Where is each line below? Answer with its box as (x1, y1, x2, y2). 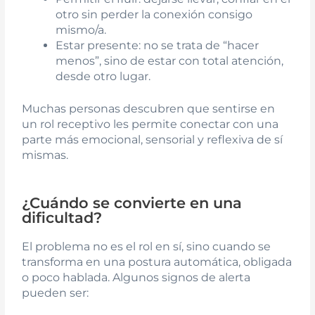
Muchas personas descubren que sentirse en (22, 102, 276, 116)
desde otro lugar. (56, 70, 151, 84)
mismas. (22, 148, 69, 162)
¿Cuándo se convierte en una (22, 193, 243, 212)
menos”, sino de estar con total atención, (56, 54, 284, 68)
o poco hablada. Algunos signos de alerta (22, 270, 251, 284)
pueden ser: (22, 285, 89, 300)
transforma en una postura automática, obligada (22, 255, 292, 269)
